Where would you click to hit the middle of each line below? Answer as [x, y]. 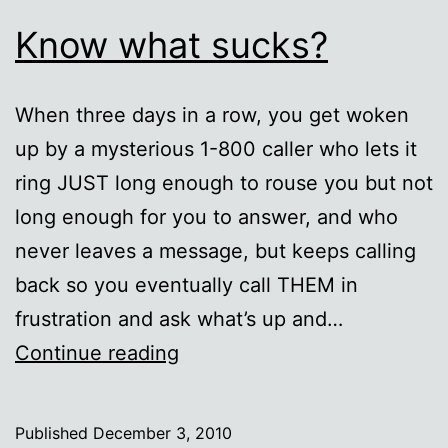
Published [54, 432]
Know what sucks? [171, 44]
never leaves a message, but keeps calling [215, 250]
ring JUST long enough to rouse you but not [224, 182]
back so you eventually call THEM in [186, 284]
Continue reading [97, 352]
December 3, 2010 [162, 432]
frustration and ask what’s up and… [179, 318]
